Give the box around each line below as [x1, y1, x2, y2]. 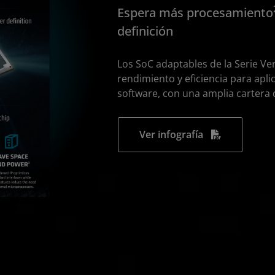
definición [117, 22, 174, 39]
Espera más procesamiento [117, 4, 274, 21]
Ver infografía [139, 127, 204, 141]
